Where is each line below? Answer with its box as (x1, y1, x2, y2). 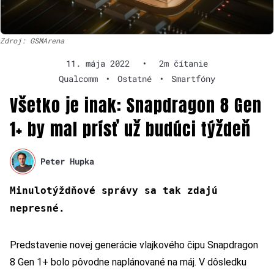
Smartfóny (171, 72, 215, 84)
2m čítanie (159, 57, 208, 69)
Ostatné (117, 72, 152, 84)
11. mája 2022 (66, 57, 130, 69)
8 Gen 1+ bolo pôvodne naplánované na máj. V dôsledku (10, 256, 246, 268)
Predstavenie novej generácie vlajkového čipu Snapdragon (10, 239, 258, 251)
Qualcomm (59, 72, 98, 84)
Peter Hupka (40, 155, 95, 168)
